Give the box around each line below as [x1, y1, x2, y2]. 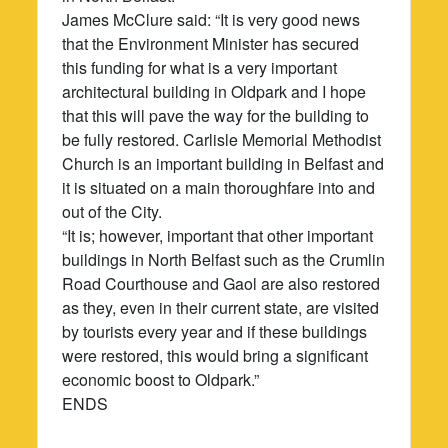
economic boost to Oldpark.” [62, 367, 260, 391]
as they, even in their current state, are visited [62, 295, 380, 319]
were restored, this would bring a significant [62, 343, 369, 367]
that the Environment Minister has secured [62, 31, 360, 55]
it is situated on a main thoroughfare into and [62, 175, 376, 199]
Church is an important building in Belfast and [62, 151, 385, 175]
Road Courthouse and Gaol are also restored [62, 271, 381, 295]
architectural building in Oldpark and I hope [62, 79, 367, 103]
